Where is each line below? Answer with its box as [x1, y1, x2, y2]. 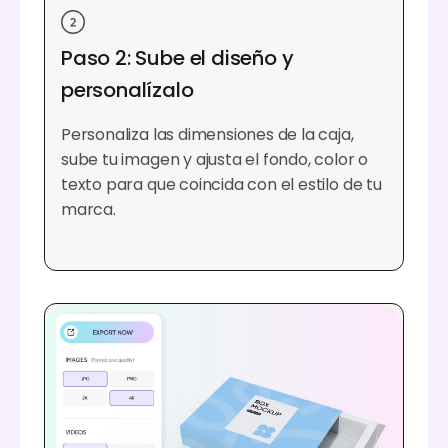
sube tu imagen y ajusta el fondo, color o [61, 148, 369, 172]
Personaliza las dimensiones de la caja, [61, 123, 354, 147]
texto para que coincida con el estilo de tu [61, 173, 382, 197]
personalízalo [61, 76, 194, 105]
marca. [61, 198, 116, 222]
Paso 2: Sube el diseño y [61, 44, 294, 73]
